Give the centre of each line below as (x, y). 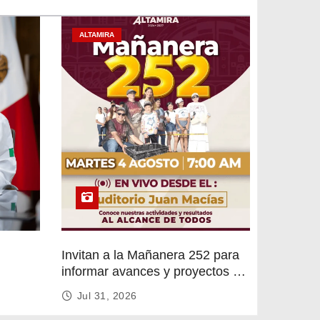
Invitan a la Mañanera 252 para (150, 255)
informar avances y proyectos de (154, 271)
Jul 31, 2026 (107, 295)
